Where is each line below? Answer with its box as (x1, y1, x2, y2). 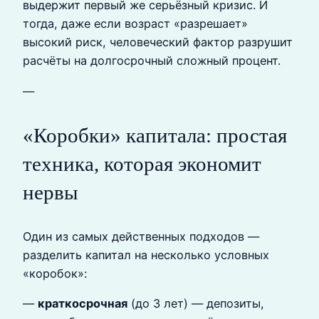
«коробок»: (23, 266, 87, 281)
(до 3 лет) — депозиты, (127, 296, 264, 311)
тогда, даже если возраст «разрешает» (23, 16, 248, 31)
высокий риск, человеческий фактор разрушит (23, 35, 293, 50)
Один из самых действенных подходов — (23, 229, 259, 244)
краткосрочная (38, 296, 127, 311)
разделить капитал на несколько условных (23, 247, 269, 262)
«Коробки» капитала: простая (23, 123, 287, 147)
